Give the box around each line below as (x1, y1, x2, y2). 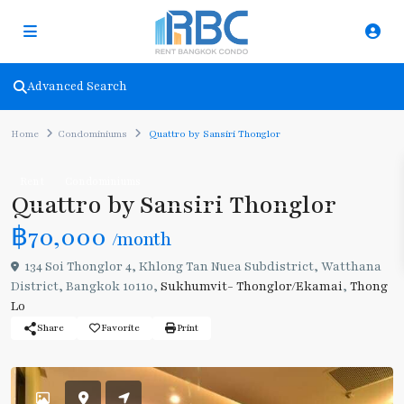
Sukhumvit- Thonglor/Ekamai (161, 278, 343, 295)
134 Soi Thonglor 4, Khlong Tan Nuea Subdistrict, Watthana (22, 258, 381, 275)
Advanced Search (27, 78, 127, 95)
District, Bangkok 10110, (11, 278, 161, 295)
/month (112, 228, 171, 252)
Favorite (101, 321, 140, 335)
